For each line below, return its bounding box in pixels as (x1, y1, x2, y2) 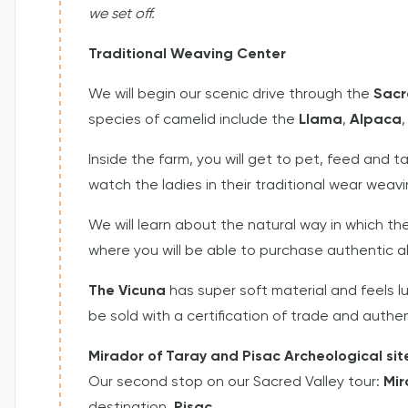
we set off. (88, 7, 155, 23)
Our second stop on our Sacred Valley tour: (88, 375, 383, 391)
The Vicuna (88, 284, 169, 300)
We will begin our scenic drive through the (88, 87, 373, 103)
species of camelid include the (88, 113, 299, 128)
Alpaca (350, 113, 402, 128)
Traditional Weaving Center (88, 47, 286, 63)
